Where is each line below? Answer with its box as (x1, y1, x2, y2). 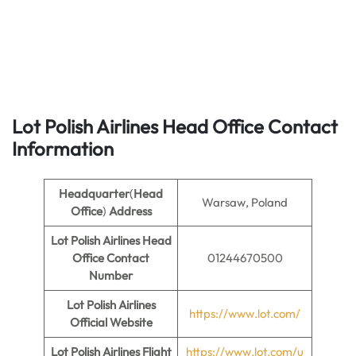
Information (12, 137, 114, 161)
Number (89, 268, 133, 283)
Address (108, 203, 152, 219)
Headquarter (59, 186, 130, 201)
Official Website (69, 315, 153, 330)
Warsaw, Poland (202, 195, 288, 210)
